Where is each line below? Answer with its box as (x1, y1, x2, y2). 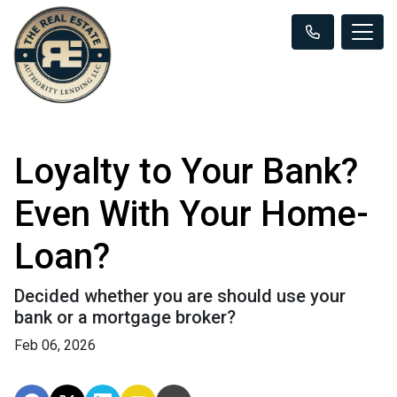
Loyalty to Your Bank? (14, 150, 358, 192)
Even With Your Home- (14, 192, 369, 235)
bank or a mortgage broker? (14, 306, 236, 328)
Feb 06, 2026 (14, 336, 96, 354)
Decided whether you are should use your (14, 284, 346, 307)
